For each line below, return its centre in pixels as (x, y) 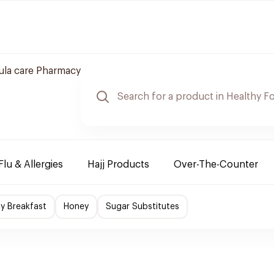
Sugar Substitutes (143, 207)
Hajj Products (118, 165)
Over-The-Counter (216, 165)
